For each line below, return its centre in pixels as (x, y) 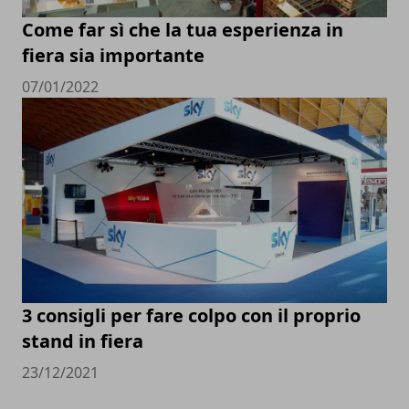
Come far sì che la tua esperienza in (183, 29)
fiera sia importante (113, 55)
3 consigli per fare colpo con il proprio (191, 315)
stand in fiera (83, 341)
